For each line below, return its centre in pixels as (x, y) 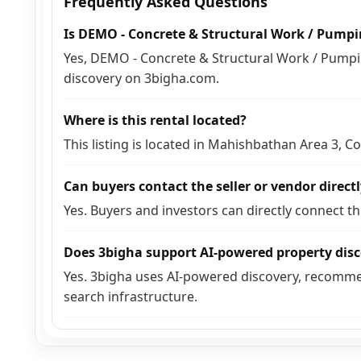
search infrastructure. (131, 296)
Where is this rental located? (155, 120)
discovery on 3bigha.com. (141, 78)
